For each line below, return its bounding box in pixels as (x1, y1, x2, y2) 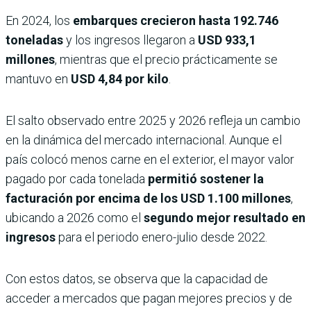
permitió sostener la (148, 171, 264, 187)
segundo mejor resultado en (144, 210, 305, 226)
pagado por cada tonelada (6, 171, 148, 187)
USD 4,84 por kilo (71, 72, 169, 87)
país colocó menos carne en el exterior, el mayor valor (6, 152, 294, 167)
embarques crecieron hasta (73, 13, 230, 28)
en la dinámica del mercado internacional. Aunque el (6, 133, 282, 148)
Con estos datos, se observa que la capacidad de (6, 271, 268, 287)
